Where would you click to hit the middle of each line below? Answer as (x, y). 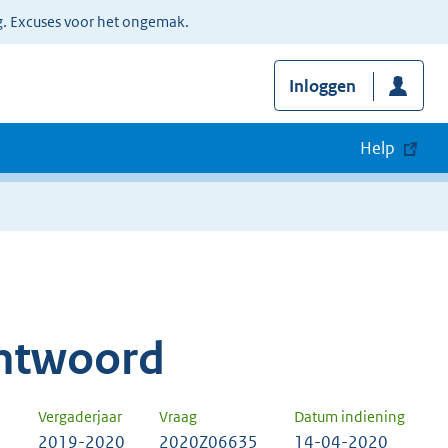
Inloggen (322, 86)
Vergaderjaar (80, 417)
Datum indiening (349, 417)
